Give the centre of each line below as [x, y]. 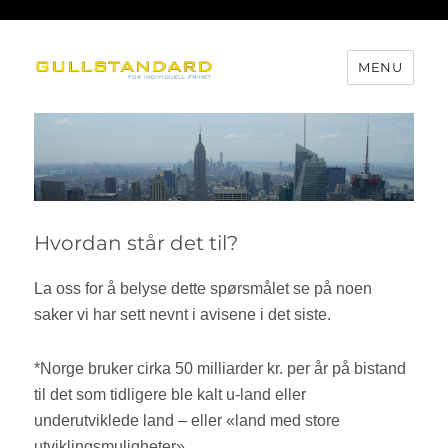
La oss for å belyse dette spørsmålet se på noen [203, 289]
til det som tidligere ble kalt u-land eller [170, 395]
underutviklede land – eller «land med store [187, 421]
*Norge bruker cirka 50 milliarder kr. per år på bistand [220, 369]
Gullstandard [112, 109]
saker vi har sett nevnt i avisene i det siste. [189, 315]
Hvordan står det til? [136, 243]
